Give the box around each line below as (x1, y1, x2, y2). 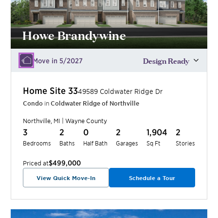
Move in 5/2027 (33, 55, 83, 65)
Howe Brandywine (22, 26, 126, 43)
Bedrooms (23, 139, 52, 146)
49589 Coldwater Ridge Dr (78, 87, 163, 95)
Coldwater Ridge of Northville (51, 99, 140, 107)
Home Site (23, 85, 69, 95)
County (85, 116, 108, 125)
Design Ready (143, 54, 189, 66)
